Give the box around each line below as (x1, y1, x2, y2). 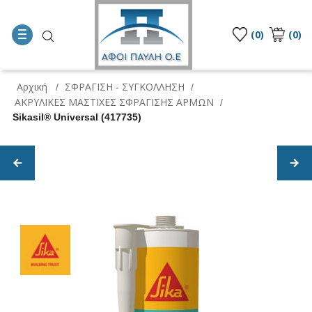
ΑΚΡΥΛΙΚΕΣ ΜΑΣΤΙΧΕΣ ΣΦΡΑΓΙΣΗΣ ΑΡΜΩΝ (15, 95, 214, 109)
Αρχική (17, 79, 47, 93)
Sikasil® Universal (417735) (13, 111, 141, 123)
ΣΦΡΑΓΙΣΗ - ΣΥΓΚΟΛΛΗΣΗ (65, 79, 185, 93)
